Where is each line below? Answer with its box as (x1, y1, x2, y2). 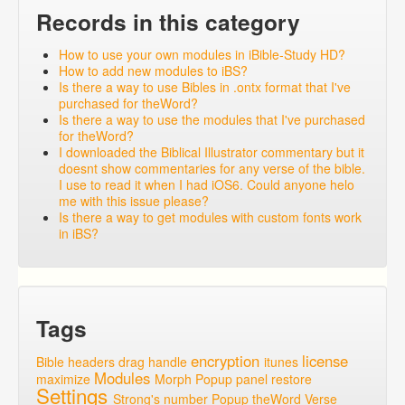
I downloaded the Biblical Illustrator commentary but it (59, 143, 364, 162)
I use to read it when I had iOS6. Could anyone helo (59, 175, 354, 194)
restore (271, 370, 312, 389)
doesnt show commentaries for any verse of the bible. (59, 159, 365, 178)
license (302, 350, 348, 372)
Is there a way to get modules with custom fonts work (59, 208, 362, 227)
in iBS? (59, 224, 99, 243)
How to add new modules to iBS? (59, 61, 248, 80)
